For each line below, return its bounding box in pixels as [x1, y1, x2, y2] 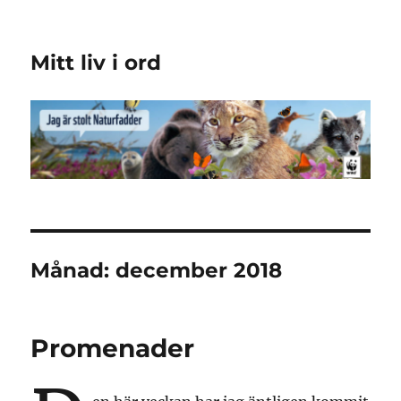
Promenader [30, 333, 195, 364]
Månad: [30, 258, 116, 284]
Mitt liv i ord [30, 50, 162, 75]
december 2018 [115, 258, 283, 284]
